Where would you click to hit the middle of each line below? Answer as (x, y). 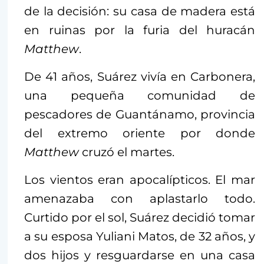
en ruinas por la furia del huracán (140, 30)
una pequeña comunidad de (140, 95)
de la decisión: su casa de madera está (140, 11)
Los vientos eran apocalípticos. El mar (140, 179)
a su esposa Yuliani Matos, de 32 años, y (140, 236)
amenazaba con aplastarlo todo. (140, 198)
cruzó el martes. (128, 152)
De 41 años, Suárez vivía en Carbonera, (140, 76)
